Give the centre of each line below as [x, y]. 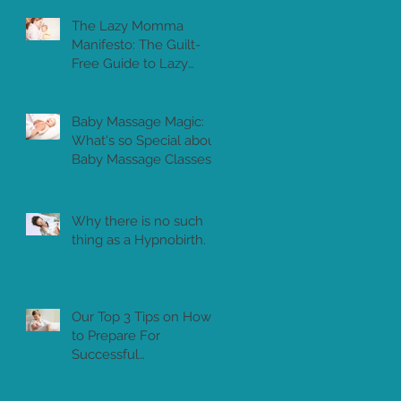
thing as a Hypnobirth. [139, 239]
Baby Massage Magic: [138, 121]
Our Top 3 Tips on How [141, 316]
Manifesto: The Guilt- [105, 44]
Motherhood [110, 82]
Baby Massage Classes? [145, 159]
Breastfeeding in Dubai [142, 373]
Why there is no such [137, 221]
